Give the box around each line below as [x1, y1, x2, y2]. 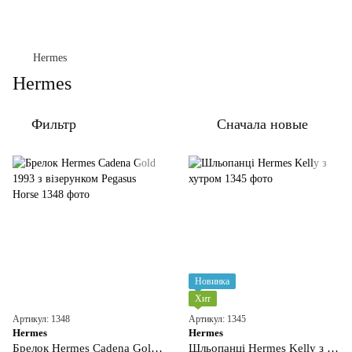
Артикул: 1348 [13, 313, 70, 324]
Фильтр [31, 116, 76, 132]
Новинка [195, 276, 229, 287]
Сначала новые [217, 116, 308, 132]
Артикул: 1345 [189, 313, 246, 324]
